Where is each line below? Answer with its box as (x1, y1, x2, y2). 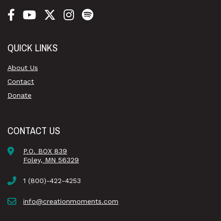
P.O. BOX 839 (23, 147, 67, 155)
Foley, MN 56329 (23, 155, 79, 164)
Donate (7, 91, 32, 99)
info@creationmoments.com (23, 197, 118, 205)
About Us (7, 63, 38, 72)
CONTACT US (7, 123, 60, 137)
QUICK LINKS (7, 40, 58, 54)
